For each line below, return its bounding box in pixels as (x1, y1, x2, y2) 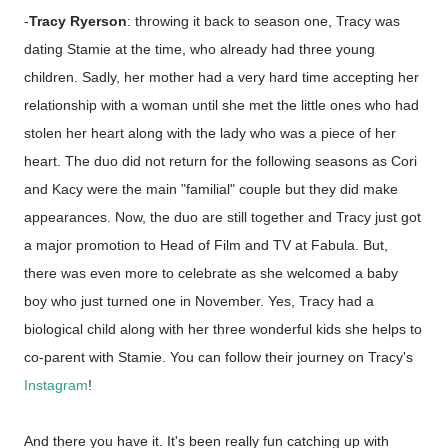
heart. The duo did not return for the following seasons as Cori (24, 153, 417, 169)
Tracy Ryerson (29, 13, 127, 29)
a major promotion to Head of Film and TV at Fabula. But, (24, 237, 388, 253)
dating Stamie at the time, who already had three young (24, 41, 375, 57)
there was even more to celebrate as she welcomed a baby (24, 265, 398, 281)
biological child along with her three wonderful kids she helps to (24, 321, 422, 337)
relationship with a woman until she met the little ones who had (24, 97, 419, 113)
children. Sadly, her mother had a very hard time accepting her (24, 69, 419, 85)
